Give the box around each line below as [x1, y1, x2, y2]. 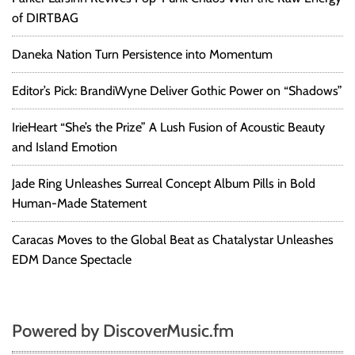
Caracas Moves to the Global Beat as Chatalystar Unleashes [12, 232, 334, 248]
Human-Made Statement [12, 196, 147, 212]
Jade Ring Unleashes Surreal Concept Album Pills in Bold [12, 176, 315, 192]
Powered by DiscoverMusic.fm [12, 320, 234, 342]
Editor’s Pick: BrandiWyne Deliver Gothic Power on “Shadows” [12, 83, 342, 99]
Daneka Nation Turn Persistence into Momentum [12, 47, 273, 63]
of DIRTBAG [12, 10, 78, 26]
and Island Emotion [12, 139, 117, 155]
